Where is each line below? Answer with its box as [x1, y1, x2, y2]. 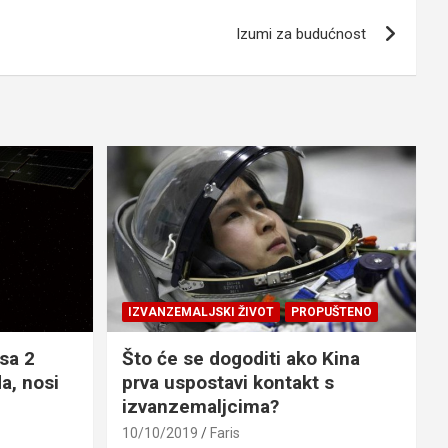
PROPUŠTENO [290, 304, 372, 319]
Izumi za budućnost [236, 25, 366, 43]
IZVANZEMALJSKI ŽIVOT [127, 304, 274, 319]
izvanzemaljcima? [121, 394, 279, 418]
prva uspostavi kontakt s [121, 370, 334, 394]
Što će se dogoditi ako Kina [121, 346, 360, 370]
